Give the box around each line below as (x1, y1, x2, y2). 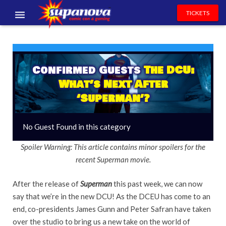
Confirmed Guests (32, 63, 144, 78)
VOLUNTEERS (8, 77, 51, 87)
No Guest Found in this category (23, 122, 131, 131)
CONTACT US (8, 123, 50, 132)
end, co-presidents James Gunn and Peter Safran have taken (13, 204, 211, 213)
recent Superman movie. (75, 155, 151, 164)
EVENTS (8, 32, 34, 41)
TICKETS (186, 9, 209, 17)
